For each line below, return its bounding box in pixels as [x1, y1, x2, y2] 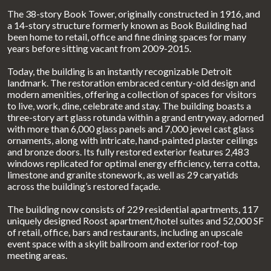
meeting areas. [7, 249, 67, 261]
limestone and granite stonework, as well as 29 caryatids [7, 168, 238, 180]
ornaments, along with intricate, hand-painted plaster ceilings [7, 134, 258, 146]
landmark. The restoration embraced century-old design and [7, 76, 255, 88]
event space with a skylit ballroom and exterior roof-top [7, 237, 238, 249]
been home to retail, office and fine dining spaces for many [7, 30, 246, 42]
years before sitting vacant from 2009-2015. [7, 42, 191, 54]
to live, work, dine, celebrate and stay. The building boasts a [7, 99, 251, 111]
